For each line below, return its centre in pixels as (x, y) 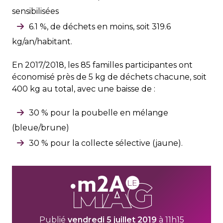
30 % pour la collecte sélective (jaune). (106, 143)
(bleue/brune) (41, 128)
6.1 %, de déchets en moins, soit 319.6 (100, 27)
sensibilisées (35, 11)
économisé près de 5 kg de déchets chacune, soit (109, 77)
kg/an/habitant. (42, 42)
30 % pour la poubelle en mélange (99, 113)
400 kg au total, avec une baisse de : (84, 89)
